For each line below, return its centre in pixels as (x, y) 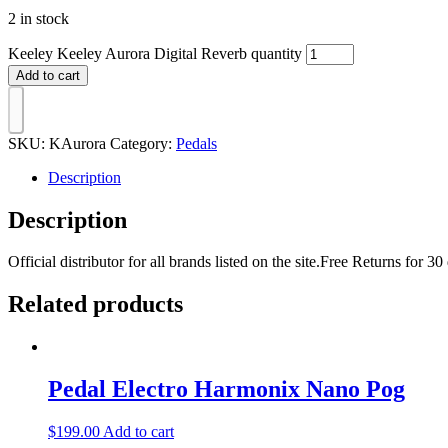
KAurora (77, 143)
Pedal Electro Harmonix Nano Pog (226, 389)
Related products (95, 304)
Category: (143, 143)
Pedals (196, 143)
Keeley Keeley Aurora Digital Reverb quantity (155, 53)
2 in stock (38, 18)
